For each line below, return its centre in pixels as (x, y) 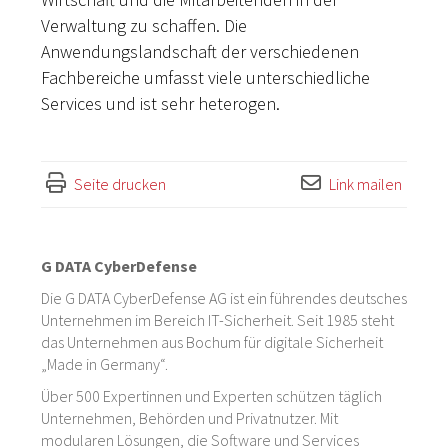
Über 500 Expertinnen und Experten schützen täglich (211, 396)
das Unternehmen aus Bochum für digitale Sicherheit (212, 342)
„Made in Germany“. (104, 364)
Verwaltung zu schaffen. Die (144, 25)
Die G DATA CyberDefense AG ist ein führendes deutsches (224, 298)
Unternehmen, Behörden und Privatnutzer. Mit (189, 418)
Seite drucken (120, 184)
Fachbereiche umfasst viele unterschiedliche (205, 77)
